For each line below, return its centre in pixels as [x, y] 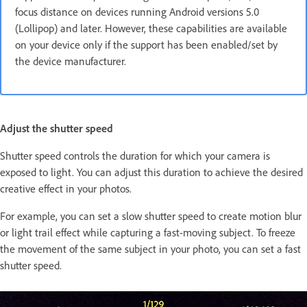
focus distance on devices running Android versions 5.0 [137, 11]
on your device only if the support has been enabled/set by [146, 44]
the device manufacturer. [71, 61]
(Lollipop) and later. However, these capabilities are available [151, 28]
